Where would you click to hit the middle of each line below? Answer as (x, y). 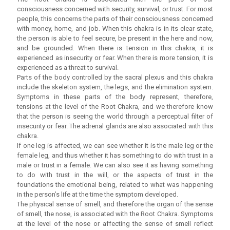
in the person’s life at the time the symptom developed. (98, 195)
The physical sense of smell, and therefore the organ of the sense (115, 204)
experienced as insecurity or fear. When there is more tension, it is (115, 58)
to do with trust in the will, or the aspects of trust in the (115, 175)
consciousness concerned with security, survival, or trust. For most (115, 9)
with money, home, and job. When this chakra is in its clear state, (115, 29)
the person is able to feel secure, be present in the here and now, (115, 39)
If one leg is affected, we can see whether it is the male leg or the (115, 146)
